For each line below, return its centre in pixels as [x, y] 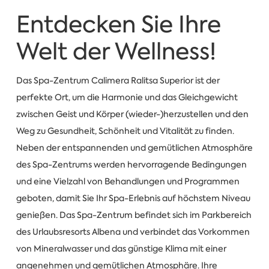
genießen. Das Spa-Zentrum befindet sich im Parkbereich [134, 215]
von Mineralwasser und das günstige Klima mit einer [121, 248]
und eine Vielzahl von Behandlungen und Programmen [128, 181]
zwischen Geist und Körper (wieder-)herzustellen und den [132, 114]
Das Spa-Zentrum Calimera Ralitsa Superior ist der [118, 80]
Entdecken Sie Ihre [118, 25]
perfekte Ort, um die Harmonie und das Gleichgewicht [127, 97]
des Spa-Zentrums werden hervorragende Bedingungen [131, 164]
